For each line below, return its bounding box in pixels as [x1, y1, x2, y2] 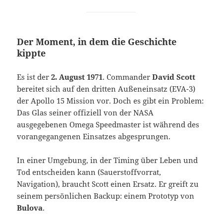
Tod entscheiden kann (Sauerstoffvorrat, [17, 167, 162, 177]
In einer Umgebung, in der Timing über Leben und [17, 155, 198, 166]
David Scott [152, 72, 196, 82]
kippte [17, 47, 46, 59]
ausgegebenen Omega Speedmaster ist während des [17, 119, 200, 130]
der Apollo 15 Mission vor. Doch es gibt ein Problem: [17, 96, 204, 106]
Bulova [17, 203, 43, 213]
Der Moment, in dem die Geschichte [17, 36, 177, 48]
